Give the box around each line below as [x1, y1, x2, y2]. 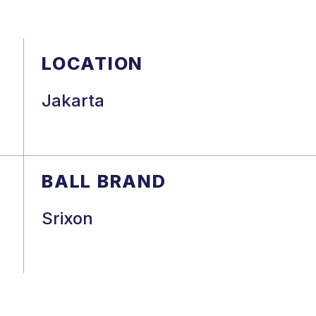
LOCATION [42, 52, 143, 74]
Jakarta [42, 90, 109, 111]
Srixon [42, 207, 94, 229]
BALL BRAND [42, 170, 166, 192]
